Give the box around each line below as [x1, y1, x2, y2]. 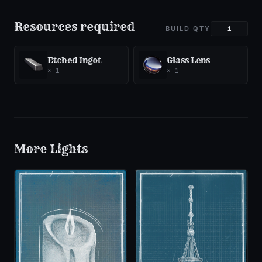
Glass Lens [167, 54, 210, 65]
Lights [50, 142, 88, 157]
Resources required [14, 19, 135, 35]
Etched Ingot [47, 54, 101, 65]
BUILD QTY [166, 25, 211, 33]
